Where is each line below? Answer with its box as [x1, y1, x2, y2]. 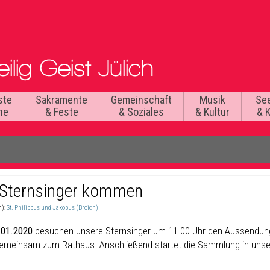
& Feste [45, 105, 78, 118]
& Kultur [195, 105, 230, 118]
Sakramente [36, 93, 87, 106]
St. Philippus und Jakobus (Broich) [7, 204, 98, 212]
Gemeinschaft [111, 93, 172, 106]
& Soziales [119, 105, 164, 118]
